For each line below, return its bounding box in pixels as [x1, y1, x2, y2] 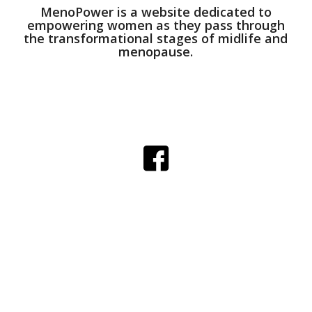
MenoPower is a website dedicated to [40, 3, 272, 20]
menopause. [118, 43, 194, 60]
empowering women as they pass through [26, 17, 285, 33]
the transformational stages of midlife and [24, 30, 288, 47]
